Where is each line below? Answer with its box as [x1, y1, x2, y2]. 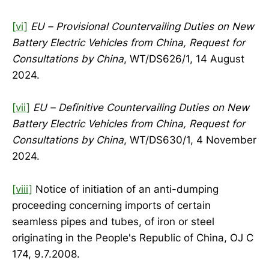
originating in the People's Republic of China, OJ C [12, 231, 253, 244]
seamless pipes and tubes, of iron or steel [12, 215, 214, 228]
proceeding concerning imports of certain [12, 199, 211, 211]
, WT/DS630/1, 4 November [124, 134, 256, 147]
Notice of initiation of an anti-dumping [32, 183, 219, 195]
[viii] [12, 183, 32, 195]
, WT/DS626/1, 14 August [124, 53, 244, 65]
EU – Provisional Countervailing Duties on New [31, 20, 254, 33]
